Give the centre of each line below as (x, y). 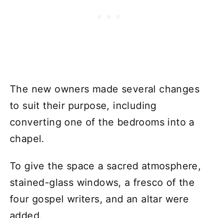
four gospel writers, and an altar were (100, 199)
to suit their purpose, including (83, 105)
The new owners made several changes (105, 89)
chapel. (27, 138)
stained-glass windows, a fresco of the (102, 182)
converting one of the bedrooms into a (102, 122)
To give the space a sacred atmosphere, (106, 166)
